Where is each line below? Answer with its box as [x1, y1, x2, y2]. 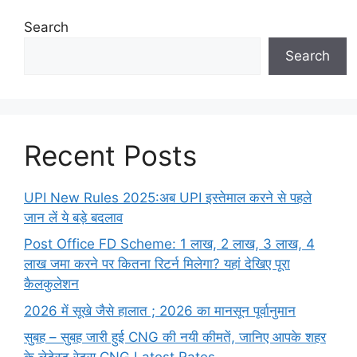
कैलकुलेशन [24, 276, 79, 292]
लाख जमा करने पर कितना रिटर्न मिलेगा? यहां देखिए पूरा [24, 256, 290, 273]
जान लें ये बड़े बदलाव [24, 209, 123, 226]
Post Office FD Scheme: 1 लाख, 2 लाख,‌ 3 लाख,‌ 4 [24, 236, 315, 253]
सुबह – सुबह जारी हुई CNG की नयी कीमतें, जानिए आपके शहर [24, 329, 326, 346]
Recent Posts [24, 138, 197, 172]
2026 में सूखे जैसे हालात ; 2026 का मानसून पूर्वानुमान [24, 302, 296, 319]
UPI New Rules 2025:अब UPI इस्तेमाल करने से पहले [24, 189, 312, 206]
